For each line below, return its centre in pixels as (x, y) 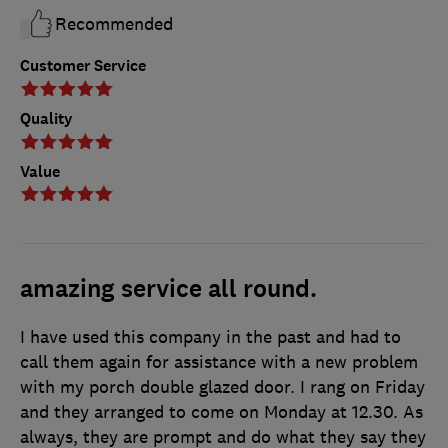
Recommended (114, 24)
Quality (46, 119)
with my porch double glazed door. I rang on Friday (222, 387)
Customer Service (83, 66)
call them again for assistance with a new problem (219, 362)
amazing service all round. (168, 289)
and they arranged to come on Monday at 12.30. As (221, 412)
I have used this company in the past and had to (210, 337)
